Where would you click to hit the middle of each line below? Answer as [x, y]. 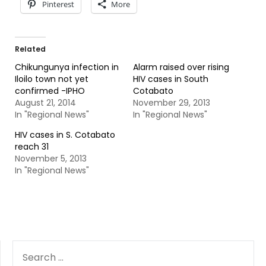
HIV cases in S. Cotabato [65, 135]
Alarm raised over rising [181, 67]
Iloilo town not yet [52, 79]
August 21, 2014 [45, 103]
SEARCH [29, 247]
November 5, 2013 [51, 159]
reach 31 [32, 147]
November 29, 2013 [172, 103]
